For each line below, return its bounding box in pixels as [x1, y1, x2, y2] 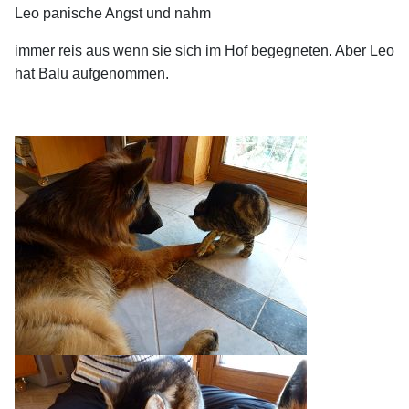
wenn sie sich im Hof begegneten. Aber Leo [113, 42, 394, 58]
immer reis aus [15, 42, 113, 58]
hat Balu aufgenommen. [15, 65, 169, 81]
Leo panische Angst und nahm [15, 5, 211, 21]
